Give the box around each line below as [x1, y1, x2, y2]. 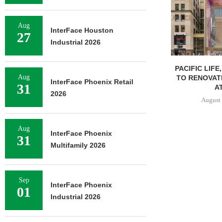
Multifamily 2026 [51, 141, 106, 149]
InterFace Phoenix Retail [51, 78, 133, 86]
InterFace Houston [51, 26, 113, 34]
